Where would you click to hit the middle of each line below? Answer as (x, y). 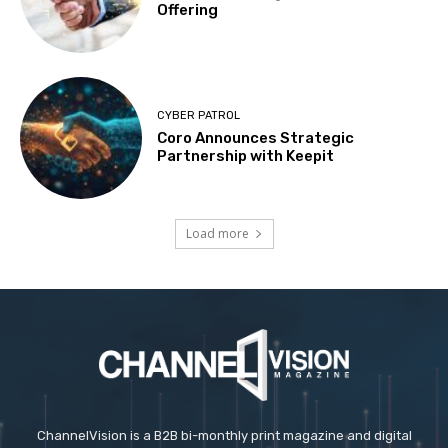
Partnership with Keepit (246, 156)
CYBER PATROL (199, 116)
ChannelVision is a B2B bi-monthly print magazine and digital (224, 435)
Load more (217, 233)
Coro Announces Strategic (256, 138)
